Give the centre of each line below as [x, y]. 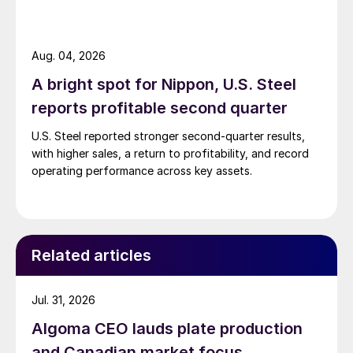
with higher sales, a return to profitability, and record [170, 154]
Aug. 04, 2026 [69, 56]
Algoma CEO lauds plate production [167, 329]
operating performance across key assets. [142, 171]
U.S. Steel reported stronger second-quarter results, [168, 136]
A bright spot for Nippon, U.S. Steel [164, 85]
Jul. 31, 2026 [63, 300]
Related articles [91, 256]
